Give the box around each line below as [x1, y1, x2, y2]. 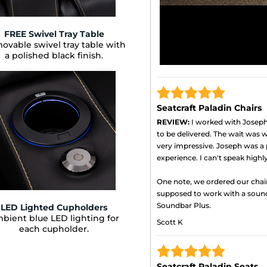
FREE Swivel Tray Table [4, 28, 104, 39]
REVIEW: [157, 117, 190, 127]
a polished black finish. [5, 49, 103, 61]
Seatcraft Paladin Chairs [157, 103, 262, 114]
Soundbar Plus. [157, 201, 211, 210]
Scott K [157, 218, 183, 227]
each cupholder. [19, 223, 89, 234]
